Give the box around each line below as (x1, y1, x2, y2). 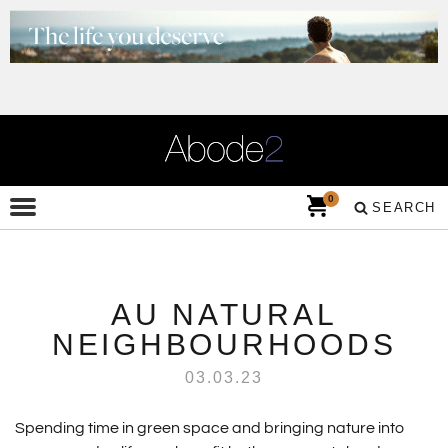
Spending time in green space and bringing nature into (14, 420, 404, 436)
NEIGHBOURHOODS (51, 328, 397, 361)
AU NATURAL (110, 298, 338, 331)
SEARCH (372, 200, 436, 215)
